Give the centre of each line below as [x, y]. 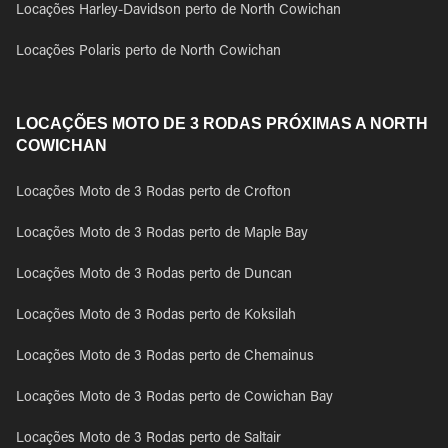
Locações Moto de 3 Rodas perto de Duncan [154, 275]
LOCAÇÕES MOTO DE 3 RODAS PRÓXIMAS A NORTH [222, 123]
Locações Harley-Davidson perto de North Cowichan [178, 11]
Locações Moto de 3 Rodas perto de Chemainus [165, 357]
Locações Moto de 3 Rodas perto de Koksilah [156, 316]
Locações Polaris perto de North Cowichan [148, 52]
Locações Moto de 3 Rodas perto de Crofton [153, 193]
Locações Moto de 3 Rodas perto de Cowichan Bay [174, 398]
